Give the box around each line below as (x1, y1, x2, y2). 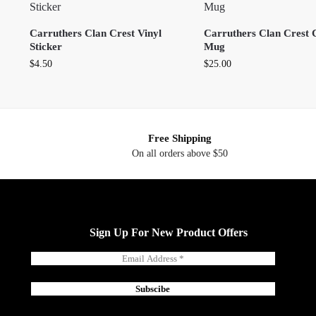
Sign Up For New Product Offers (89, 226, 248, 239)
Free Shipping (147, 132, 212, 144)
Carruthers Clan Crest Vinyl (29, 27, 162, 39)
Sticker (29, 40, 62, 52)
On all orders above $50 (131, 148, 228, 159)
